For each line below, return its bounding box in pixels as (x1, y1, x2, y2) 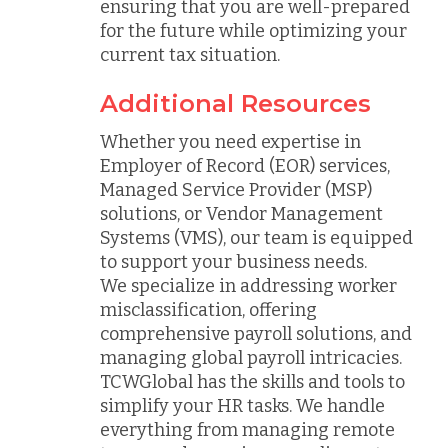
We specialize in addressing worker (100, 274, 397, 297)
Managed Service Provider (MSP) (100, 178, 372, 201)
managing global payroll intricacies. (100, 346, 402, 369)
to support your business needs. (100, 250, 367, 273)
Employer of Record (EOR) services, (100, 154, 390, 177)
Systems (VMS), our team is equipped (100, 226, 413, 249)
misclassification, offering (100, 298, 317, 321)
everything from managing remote (100, 418, 395, 441)
